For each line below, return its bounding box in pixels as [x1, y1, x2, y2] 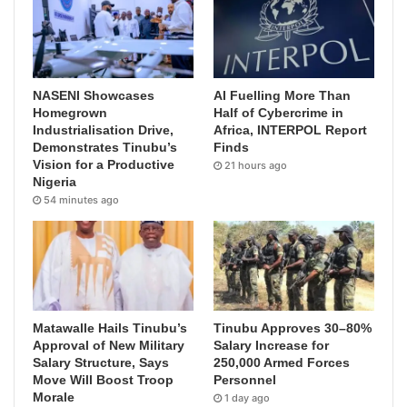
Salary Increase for [213, 338, 330, 353]
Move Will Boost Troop [33, 372, 174, 388]
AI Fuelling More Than [213, 87, 352, 103]
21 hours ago [224, 158, 288, 172]
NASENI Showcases [33, 87, 154, 103]
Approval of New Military [33, 338, 184, 353]
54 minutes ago [44, 193, 119, 206]
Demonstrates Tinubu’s [33, 139, 177, 154]
